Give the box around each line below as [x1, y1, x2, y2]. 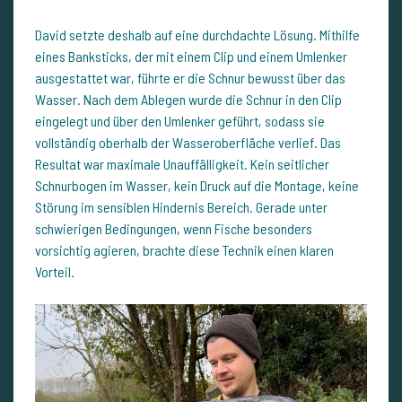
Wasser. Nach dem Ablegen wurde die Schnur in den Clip [35, 91, 342, 109]
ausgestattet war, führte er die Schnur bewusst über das [35, 69, 345, 87]
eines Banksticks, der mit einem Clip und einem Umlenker [35, 48, 347, 66]
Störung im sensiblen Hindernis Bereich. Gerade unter [35, 198, 328, 216]
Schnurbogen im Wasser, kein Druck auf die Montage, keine [35, 177, 359, 195]
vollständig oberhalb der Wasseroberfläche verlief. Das [35, 134, 341, 152]
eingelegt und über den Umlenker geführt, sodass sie [35, 112, 325, 130]
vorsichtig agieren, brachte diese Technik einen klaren [35, 241, 334, 259]
